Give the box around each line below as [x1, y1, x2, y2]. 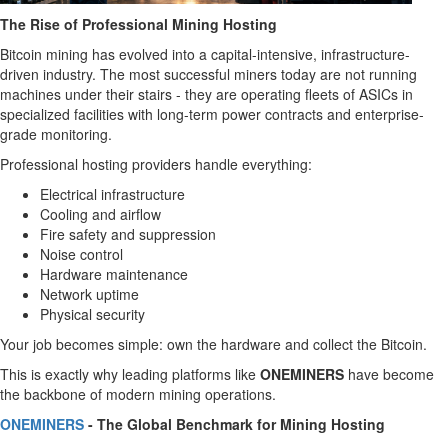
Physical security [40, 304, 145, 324]
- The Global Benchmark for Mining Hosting [84, 414, 385, 434]
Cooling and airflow [40, 204, 161, 224]
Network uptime [40, 284, 139, 304]
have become [344, 364, 434, 384]
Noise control [40, 244, 123, 264]
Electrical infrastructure [40, 184, 185, 204]
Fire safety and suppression [40, 224, 216, 244]
